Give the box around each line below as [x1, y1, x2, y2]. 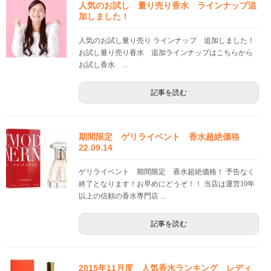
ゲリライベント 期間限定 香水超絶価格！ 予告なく [79, 168, 255, 177]
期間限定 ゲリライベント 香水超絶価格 [79, 132, 248, 142]
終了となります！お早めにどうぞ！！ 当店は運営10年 [79, 180, 255, 189]
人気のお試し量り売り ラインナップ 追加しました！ [79, 36, 255, 45]
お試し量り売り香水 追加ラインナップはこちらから [79, 48, 253, 57]
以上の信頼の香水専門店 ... [79, 192, 166, 201]
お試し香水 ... [79, 60, 128, 70]
